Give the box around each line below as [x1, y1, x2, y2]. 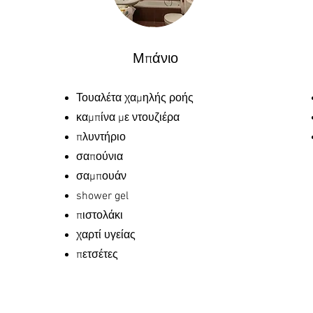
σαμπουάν [76, 170, 126, 184]
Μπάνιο [132, 51, 178, 68]
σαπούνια [76, 150, 123, 164]
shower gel [76, 189, 129, 203]
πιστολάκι [76, 209, 123, 223]
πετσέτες [76, 248, 118, 262]
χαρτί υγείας [76, 228, 136, 242]
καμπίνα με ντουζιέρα [76, 111, 180, 125]
